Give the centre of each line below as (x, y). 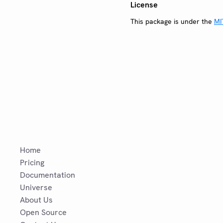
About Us (36, 200)
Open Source (43, 212)
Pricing (32, 163)
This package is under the (172, 21)
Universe (36, 187)
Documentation (48, 175)
